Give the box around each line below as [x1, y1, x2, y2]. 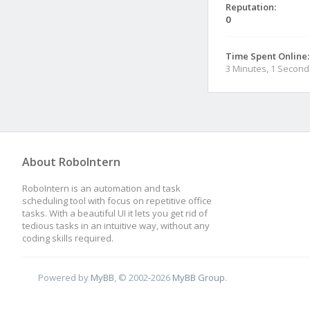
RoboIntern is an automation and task [22, 182, 181, 194]
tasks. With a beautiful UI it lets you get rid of [22, 207, 208, 219]
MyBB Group [172, 271, 226, 284]
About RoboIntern [22, 154, 120, 170]
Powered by [38, 271, 91, 284]
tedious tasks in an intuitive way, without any [22, 219, 210, 232]
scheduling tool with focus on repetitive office [22, 194, 212, 207]
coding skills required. [22, 232, 113, 244]
